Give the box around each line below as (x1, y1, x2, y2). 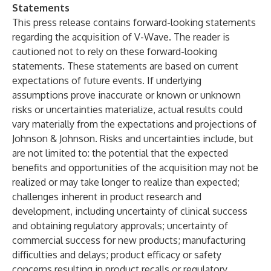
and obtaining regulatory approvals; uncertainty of (12, 220, 228, 232)
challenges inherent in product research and (12, 191, 201, 203)
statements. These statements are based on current (12, 60, 238, 72)
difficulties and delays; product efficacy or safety (12, 249, 221, 261)
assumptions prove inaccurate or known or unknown (12, 89, 241, 101)
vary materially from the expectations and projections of (12, 118, 256, 130)
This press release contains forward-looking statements (12, 16, 256, 28)
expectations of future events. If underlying (12, 74, 201, 87)
